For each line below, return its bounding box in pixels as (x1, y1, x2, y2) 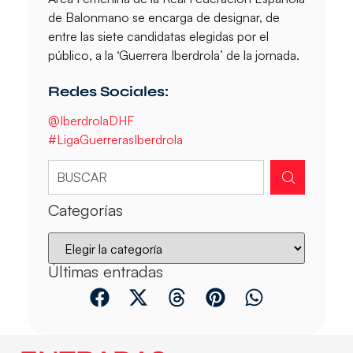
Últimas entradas (47, 262, 163, 282)
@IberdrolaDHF (47, 112, 134, 128)
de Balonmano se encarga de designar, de (47, 9, 280, 25)
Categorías (47, 200, 123, 221)
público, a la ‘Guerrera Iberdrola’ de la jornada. (47, 46, 299, 63)
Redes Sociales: (47, 82, 169, 100)
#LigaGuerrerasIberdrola (47, 131, 183, 147)
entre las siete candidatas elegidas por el (47, 28, 269, 44)
